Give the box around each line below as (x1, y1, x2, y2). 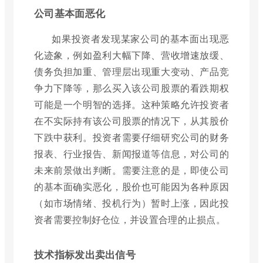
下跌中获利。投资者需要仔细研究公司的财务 (34, 130, 229, 144)
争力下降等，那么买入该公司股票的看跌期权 (34, 80, 229, 95)
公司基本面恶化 (34, 5, 106, 20)
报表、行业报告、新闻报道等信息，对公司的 (34, 146, 229, 160)
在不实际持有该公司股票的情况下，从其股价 (34, 113, 229, 127)
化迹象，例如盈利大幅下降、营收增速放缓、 (34, 48, 229, 62)
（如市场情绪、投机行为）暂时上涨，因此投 (34, 195, 229, 210)
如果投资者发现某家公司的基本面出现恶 (52, 31, 229, 45)
